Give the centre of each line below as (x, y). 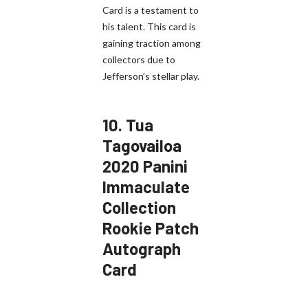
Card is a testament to (151, 10)
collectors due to (139, 59)
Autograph (142, 248)
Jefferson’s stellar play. (151, 76)
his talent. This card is (149, 26)
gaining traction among (152, 43)
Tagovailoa (142, 145)
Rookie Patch (151, 228)
